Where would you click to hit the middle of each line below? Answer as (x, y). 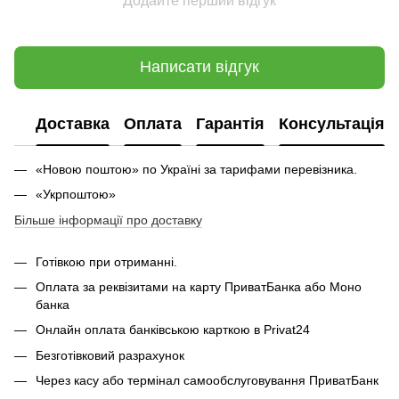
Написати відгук (199, 67)
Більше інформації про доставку (108, 220)
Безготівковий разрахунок (110, 355)
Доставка (73, 124)
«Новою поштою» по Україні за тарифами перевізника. (196, 169)
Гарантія (230, 124)
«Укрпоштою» (76, 195)
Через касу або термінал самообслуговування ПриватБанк (207, 381)
